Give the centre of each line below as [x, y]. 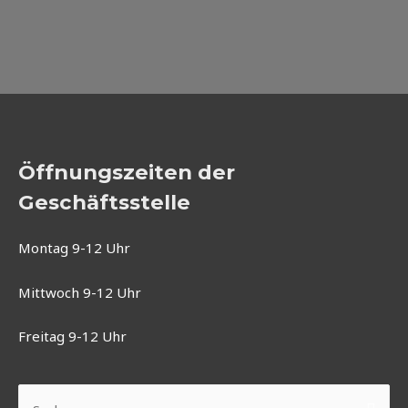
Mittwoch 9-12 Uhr [80, 292]
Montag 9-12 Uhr [74, 248]
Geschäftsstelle [104, 202]
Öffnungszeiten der [127, 172]
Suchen [40, 393]
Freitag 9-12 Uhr [72, 336]
